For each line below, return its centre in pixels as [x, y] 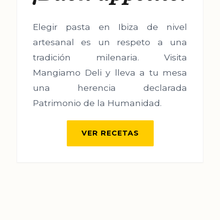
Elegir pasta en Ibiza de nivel [110, 27]
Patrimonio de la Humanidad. [97, 103]
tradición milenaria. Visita [110, 57]
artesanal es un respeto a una [110, 42]
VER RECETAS [110, 133]
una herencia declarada [110, 88]
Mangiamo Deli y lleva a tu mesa [110, 73]
